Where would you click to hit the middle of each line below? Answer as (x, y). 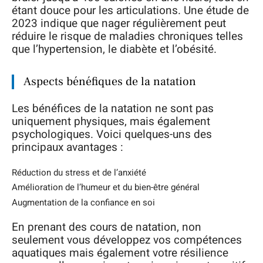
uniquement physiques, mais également (111, 122)
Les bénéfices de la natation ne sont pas (113, 109)
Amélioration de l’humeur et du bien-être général (106, 187)
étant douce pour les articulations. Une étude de (130, 10)
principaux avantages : (68, 147)
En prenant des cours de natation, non (107, 227)
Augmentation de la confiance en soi (83, 202)
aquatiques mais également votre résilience (120, 253)
